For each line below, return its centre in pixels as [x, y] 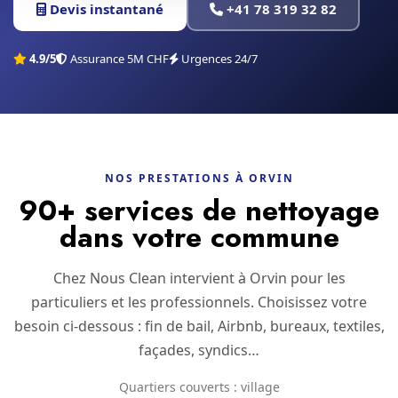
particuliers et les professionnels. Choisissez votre [199, 302]
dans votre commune [199, 237]
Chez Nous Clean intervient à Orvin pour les [199, 278]
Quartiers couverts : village [199, 387]
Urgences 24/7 [218, 59]
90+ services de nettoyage [199, 211]
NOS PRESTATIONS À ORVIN [199, 178]
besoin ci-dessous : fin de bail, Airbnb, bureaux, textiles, [199, 326]
